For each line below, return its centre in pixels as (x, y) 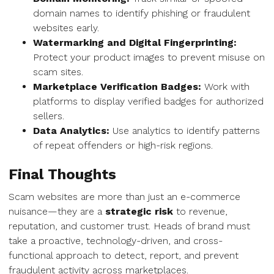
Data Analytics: (71, 131)
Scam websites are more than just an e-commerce (124, 197)
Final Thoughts (62, 174)
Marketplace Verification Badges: (117, 87)
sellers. (49, 116)
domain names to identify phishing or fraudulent (142, 13)
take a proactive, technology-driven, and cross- (116, 241)
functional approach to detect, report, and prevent (124, 255)
